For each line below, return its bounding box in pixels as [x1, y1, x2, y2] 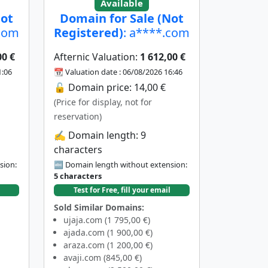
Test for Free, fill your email [73, 184, 170, 195]
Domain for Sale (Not [60, 10, 184, 26]
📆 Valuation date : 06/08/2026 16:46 [54, 66, 182, 77]
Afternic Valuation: [54, 50, 140, 63]
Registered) [54, 24, 123, 41]
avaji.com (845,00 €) [63, 251, 142, 263]
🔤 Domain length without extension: [54, 159, 187, 170]
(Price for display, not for [54, 96, 152, 108]
